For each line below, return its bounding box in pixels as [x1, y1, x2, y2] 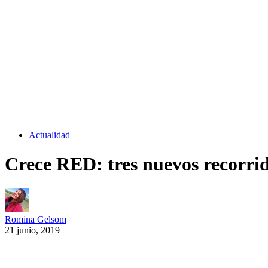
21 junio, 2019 [5, 225, 60, 236]
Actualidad [29, 129, 70, 140]
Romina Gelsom [5, 214, 66, 225]
